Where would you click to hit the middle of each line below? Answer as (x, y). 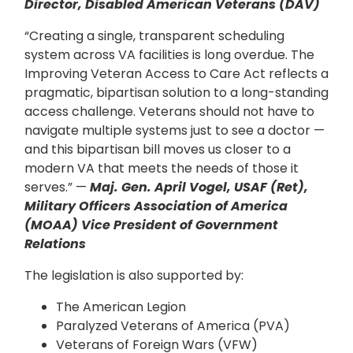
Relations (55, 244)
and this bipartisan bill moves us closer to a (158, 150)
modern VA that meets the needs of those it (162, 169)
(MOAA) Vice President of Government (151, 225)
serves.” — (57, 188)
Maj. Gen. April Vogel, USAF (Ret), (199, 188)
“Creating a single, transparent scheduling (154, 36)
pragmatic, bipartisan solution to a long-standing (176, 93)
